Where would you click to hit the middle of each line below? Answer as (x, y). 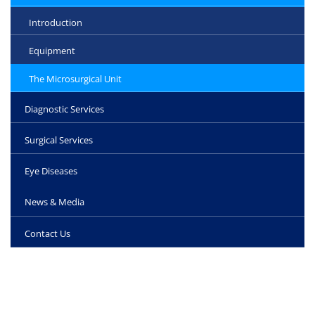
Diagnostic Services (64, 109)
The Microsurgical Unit (75, 78)
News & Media (54, 201)
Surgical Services (59, 140)
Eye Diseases (51, 171)
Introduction (56, 22)
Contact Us (47, 233)
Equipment (52, 50)
